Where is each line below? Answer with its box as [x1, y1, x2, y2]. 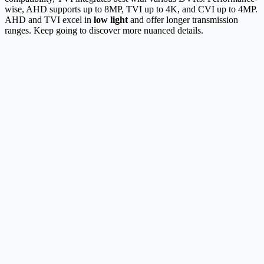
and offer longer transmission [128, 14, 238, 25]
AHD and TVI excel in [5, 14, 94, 25]
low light [94, 14, 128, 25]
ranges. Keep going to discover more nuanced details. [5, 25, 203, 35]
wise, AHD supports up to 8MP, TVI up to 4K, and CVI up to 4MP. [5, 4, 258, 14]
